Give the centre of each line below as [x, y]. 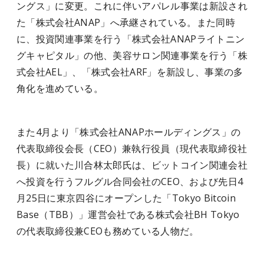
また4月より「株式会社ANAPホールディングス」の [129, 132]
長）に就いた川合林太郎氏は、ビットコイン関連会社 [132, 165]
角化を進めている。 [60, 88]
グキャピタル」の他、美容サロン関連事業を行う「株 [132, 55]
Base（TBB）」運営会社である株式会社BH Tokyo [128, 214]
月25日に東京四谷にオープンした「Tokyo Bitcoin [126, 198]
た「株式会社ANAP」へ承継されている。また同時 [126, 22]
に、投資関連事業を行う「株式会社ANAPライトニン [131, 39]
